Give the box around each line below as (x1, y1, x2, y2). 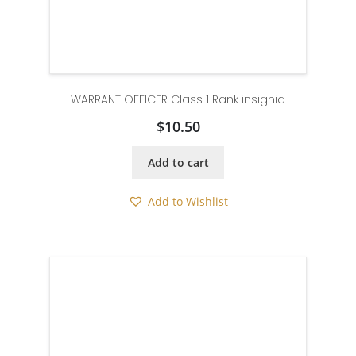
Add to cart (147, 155, 209, 170)
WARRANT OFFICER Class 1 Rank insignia (71, 91, 285, 107)
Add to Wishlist (148, 194, 228, 209)
